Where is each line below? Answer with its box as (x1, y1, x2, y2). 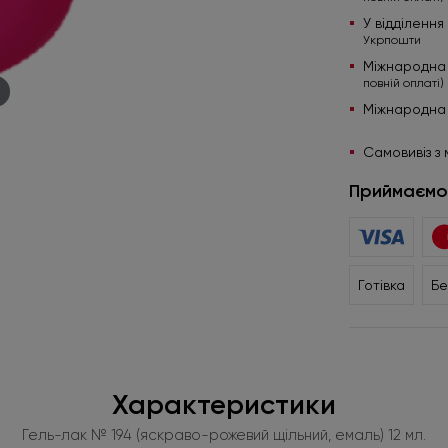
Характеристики (112, 388, 336, 422)
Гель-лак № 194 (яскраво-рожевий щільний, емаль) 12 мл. (22, 426, 426, 445)
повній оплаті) (362, 76, 444, 91)
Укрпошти (362, 33, 421, 48)
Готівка (357, 277, 405, 294)
